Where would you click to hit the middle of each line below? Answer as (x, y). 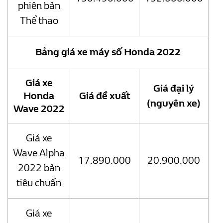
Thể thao (39, 21)
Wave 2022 (39, 109)
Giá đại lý (174, 89)
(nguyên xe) (174, 104)
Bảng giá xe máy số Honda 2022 (108, 52)
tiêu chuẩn (39, 183)
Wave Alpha (39, 153)
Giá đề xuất (105, 96)
